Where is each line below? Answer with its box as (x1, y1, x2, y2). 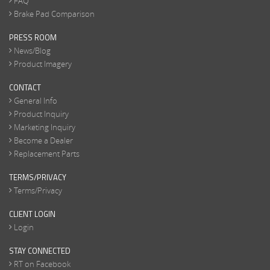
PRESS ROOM (9, 31, 57, 43)
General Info (14, 95, 57, 106)
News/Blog (14, 45, 51, 56)
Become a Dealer (14, 134, 73, 146)
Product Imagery (14, 58, 72, 69)
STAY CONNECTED (9, 244, 71, 257)
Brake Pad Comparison (14, 8, 95, 19)
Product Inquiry (14, 108, 69, 119)
